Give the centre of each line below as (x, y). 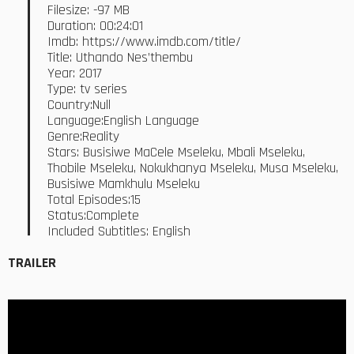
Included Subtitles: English (119, 231)
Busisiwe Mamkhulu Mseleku (124, 184)
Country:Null (79, 105)
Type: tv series (87, 89)
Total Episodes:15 (94, 200)
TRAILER (32, 262)
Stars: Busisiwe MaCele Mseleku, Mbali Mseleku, (176, 152)
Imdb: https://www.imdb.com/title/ (144, 41)
